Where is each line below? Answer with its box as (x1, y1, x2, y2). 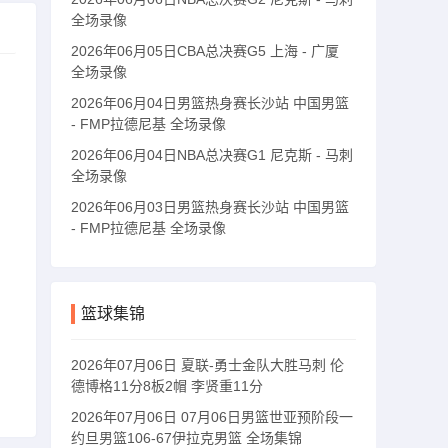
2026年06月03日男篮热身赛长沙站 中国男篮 (71, 199, 349, 215)
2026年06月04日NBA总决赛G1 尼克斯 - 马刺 (71, 147, 353, 163)
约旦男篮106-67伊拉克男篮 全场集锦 (71, 430, 302, 446)
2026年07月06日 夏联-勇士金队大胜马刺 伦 (71, 357, 344, 373)
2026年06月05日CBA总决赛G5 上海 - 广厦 (71, 43, 339, 59)
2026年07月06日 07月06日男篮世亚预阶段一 (71, 409, 353, 425)
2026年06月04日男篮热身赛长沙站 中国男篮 (71, 95, 349, 111)
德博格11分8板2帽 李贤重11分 (71, 378, 263, 394)
